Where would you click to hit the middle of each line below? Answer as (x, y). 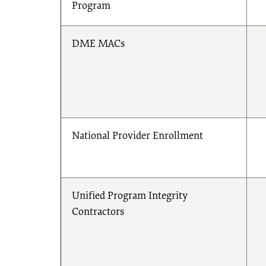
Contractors (98, 212)
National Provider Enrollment (137, 136)
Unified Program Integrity (130, 196)
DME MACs (98, 44)
